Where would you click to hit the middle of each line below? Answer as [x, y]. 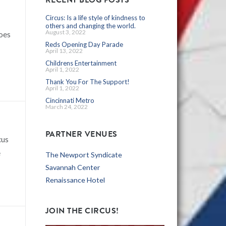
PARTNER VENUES [81, 134]
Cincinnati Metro [70, 100]
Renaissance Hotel [75, 180]
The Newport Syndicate [83, 154]
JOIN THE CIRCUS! [82, 211]
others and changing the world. [90, 26]
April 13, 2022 [64, 51]
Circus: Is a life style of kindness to [95, 18]
